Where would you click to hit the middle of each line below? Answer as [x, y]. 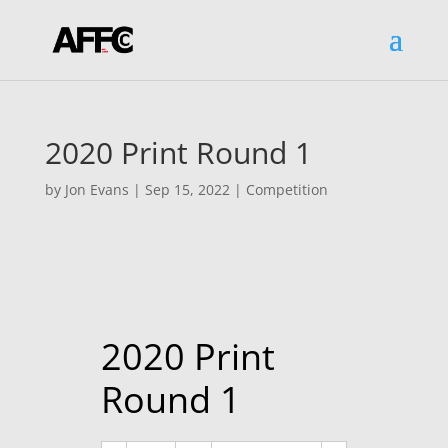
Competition [286, 189]
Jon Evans [96, 189]
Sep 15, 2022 [187, 189]
